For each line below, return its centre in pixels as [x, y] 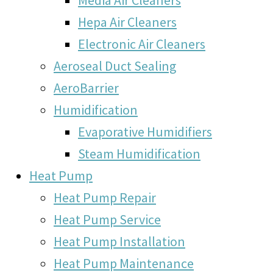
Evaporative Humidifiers [145, 131]
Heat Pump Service [107, 219]
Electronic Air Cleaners [142, 44]
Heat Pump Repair [105, 197]
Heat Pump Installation [119, 241]
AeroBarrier [86, 87]
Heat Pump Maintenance [124, 263]
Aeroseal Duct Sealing [115, 66]
